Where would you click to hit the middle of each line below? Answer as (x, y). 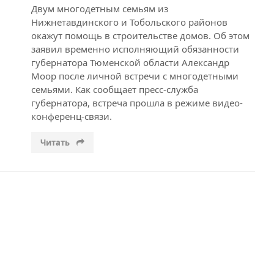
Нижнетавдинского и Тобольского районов (129, 22)
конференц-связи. (71, 116)
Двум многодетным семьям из (99, 9)
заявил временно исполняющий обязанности (135, 49)
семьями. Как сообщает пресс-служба (114, 89)
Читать (56, 143)
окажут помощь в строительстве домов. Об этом (140, 35)
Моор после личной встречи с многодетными (135, 76)
